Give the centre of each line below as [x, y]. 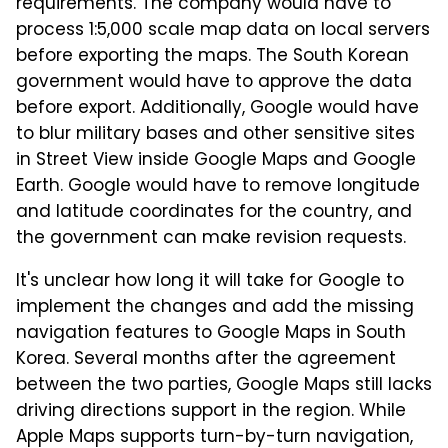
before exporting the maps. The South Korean [212, 56]
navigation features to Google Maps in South [211, 333]
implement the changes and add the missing [215, 307]
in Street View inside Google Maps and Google [216, 160]
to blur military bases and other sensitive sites [215, 134]
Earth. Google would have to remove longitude [218, 186]
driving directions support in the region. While [211, 411]
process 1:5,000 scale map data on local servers [223, 30]
